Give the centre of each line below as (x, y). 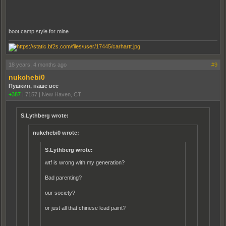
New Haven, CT (62, 94)
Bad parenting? (63, 178)
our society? (60, 193)
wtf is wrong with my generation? (85, 162)
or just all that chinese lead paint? (85, 208)
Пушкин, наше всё (34, 86)
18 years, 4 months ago (38, 65)
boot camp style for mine (39, 31)
